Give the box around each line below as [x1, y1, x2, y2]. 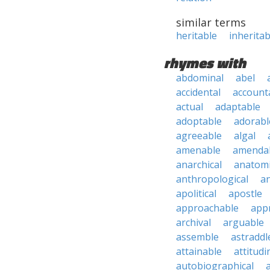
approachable [176, 201, 239, 215]
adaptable [215, 100, 260, 113]
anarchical [176, 158, 222, 171]
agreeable [176, 129, 222, 142]
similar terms [176, 15, 246, 30]
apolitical [176, 187, 216, 200]
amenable [176, 143, 221, 157]
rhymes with [164, 52, 246, 74]
